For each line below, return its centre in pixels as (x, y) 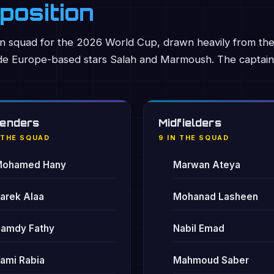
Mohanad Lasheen (216, 197)
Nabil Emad (199, 228)
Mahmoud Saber (211, 260)
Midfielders (190, 123)
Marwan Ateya (207, 165)
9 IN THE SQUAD (194, 138)
